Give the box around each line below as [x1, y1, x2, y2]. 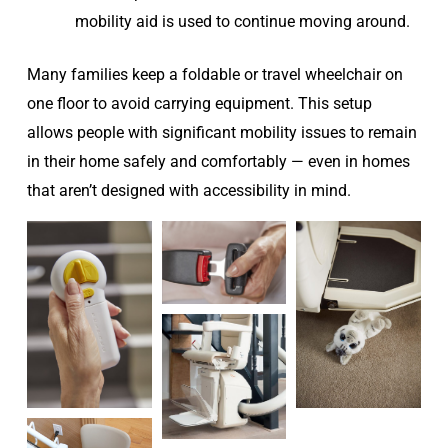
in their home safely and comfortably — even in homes [26, 151, 410, 171]
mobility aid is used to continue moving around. [74, 11, 410, 31]
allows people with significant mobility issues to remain [26, 122, 417, 142]
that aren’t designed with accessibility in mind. [26, 180, 351, 200]
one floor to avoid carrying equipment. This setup [26, 93, 372, 113]
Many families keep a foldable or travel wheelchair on [26, 64, 403, 84]
